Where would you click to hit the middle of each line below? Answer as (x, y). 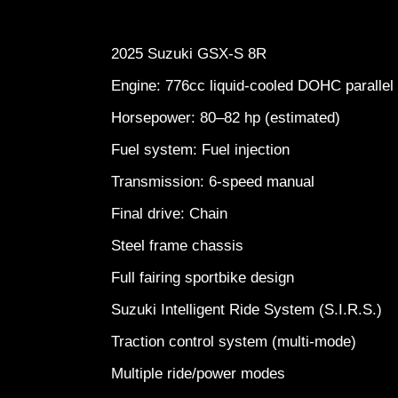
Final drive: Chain (174, 214)
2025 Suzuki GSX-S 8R (193, 54)
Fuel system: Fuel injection (205, 150)
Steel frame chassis (182, 246)
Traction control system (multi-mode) (238, 342)
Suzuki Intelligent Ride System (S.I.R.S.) (251, 310)
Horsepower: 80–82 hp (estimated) (230, 118)
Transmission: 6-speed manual (217, 182)
